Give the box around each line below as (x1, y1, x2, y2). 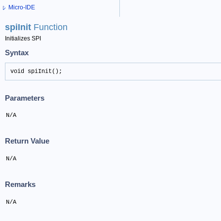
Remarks (5, 180, 36, 189)
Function (34, 22, 68, 33)
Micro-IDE (8, 4, 35, 11)
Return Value (5, 137, 49, 146)
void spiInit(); (10, 68, 62, 75)
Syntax (5, 48, 29, 57)
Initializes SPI (5, 35, 41, 42)
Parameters (5, 93, 44, 102)
